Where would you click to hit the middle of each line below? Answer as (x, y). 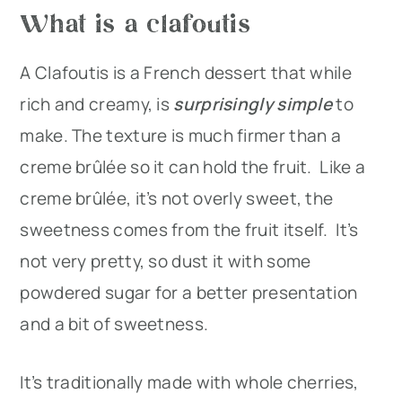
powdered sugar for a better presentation (189, 292)
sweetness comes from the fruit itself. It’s (189, 229)
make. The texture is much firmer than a (181, 135)
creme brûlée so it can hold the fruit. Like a (193, 166)
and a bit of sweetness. (114, 323)
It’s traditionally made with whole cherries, (189, 382)
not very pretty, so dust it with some (166, 261)
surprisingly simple (251, 104)
